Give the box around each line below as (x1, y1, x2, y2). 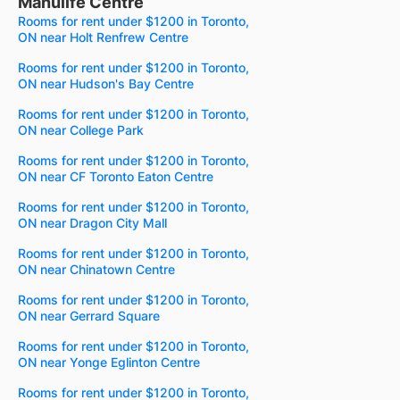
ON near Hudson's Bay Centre (18, 76, 194, 92)
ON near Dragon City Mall (18, 215, 167, 231)
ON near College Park (18, 122, 144, 138)
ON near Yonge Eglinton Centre (18, 354, 200, 371)
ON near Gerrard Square (18, 308, 160, 324)
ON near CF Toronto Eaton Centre (18, 169, 213, 185)
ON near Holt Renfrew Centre (18, 29, 188, 46)
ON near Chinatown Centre (18, 262, 175, 278)
